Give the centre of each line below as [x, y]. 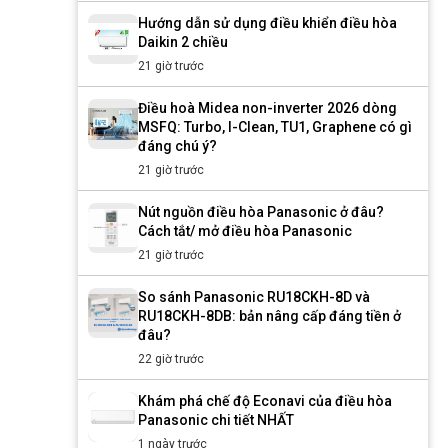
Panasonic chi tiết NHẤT [216, 420]
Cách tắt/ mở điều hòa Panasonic [245, 231]
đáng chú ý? [177, 146]
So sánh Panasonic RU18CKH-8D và [254, 297]
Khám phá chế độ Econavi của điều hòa [265, 401]
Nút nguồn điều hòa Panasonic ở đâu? [261, 212]
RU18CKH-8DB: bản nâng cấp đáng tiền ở [269, 316]
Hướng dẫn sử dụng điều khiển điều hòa [267, 23]
